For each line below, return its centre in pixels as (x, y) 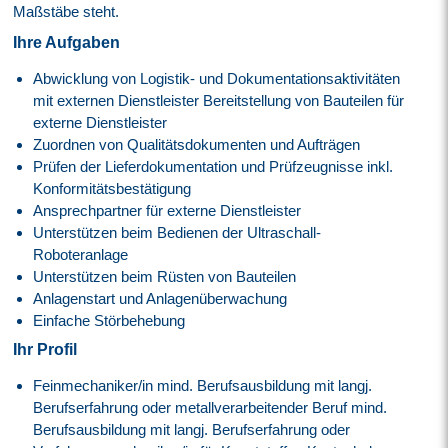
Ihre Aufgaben (67, 42)
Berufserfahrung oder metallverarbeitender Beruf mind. (210, 407)
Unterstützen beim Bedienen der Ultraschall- (177, 232)
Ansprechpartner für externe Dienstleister (167, 210)
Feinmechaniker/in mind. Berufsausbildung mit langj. (203, 385)
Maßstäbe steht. (66, 11)
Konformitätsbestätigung (112, 188)
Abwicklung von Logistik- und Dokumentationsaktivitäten (217, 78)
